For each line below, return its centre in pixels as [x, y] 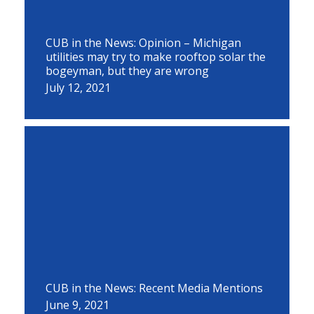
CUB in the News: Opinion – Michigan [143, 43]
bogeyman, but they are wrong [127, 71]
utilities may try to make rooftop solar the [156, 57]
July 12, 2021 [78, 88]
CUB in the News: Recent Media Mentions [154, 288]
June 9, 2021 [77, 305]
